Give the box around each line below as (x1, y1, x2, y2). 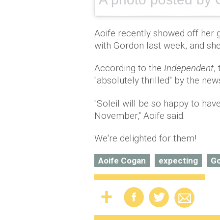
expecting (159, 156, 198, 165)
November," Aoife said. (94, 110, 185, 121)
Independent (162, 62, 214, 74)
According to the (94, 62, 162, 74)
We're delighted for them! (94, 133, 196, 144)
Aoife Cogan (98, 156, 146, 165)
